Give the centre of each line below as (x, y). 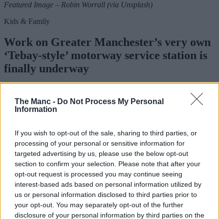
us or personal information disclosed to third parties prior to (106, 195)
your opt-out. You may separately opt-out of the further (99, 205)
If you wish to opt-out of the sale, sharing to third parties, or (106, 133)
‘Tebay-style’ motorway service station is (106, 55)
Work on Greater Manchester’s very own (107, 42)
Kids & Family (27, 21)
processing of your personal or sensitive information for (100, 143)
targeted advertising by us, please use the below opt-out (101, 153)
